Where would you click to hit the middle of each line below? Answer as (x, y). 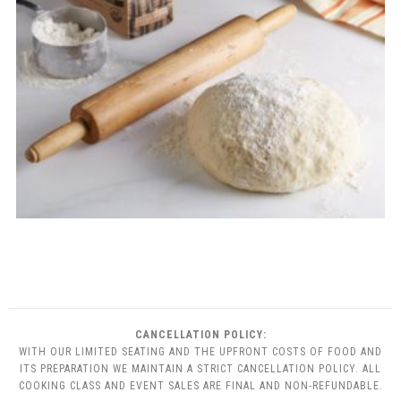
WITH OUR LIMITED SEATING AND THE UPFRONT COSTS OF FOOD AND (200, 351)
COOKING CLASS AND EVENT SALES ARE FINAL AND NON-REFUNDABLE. (200, 385)
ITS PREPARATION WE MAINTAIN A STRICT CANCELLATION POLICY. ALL (200, 368)
